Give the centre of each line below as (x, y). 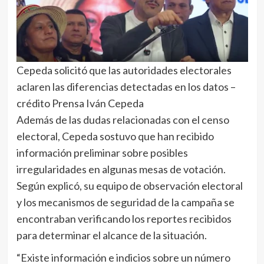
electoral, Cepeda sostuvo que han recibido (115, 136)
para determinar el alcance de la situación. (111, 235)
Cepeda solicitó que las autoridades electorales (124, 70)
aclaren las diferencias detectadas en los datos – (126, 87)
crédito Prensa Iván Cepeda (80, 103)
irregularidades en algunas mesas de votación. (121, 169)
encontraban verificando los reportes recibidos (124, 219)
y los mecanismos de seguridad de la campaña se (125, 202)
